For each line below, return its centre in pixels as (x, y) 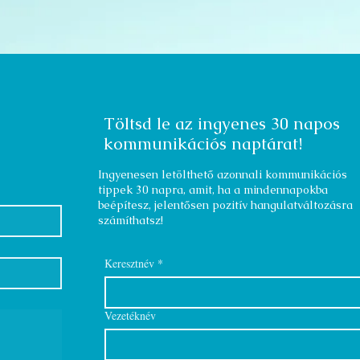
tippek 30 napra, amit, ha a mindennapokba (213, 190)
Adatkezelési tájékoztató (209, 93)
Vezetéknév (130, 315)
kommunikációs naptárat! (202, 143)
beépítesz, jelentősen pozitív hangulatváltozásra (225, 205)
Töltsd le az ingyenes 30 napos (221, 123)
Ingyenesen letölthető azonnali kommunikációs (223, 174)
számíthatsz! (131, 220)
